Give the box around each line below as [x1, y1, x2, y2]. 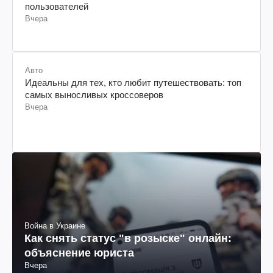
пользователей [25, 1, 88, 12]
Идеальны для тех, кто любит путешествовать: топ [25, 77, 241, 88]
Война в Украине [24, 221, 85, 230]
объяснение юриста [24, 246, 134, 259]
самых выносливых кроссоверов [25, 90, 163, 101]
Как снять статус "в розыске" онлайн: [24, 232, 232, 244]
